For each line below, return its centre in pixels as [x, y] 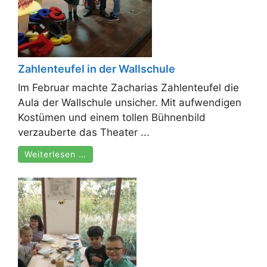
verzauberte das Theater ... [84, 132]
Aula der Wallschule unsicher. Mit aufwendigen [130, 103]
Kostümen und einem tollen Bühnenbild [112, 117]
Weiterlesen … [55, 154]
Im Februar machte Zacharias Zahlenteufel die [128, 88]
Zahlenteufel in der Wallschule [97, 69]
